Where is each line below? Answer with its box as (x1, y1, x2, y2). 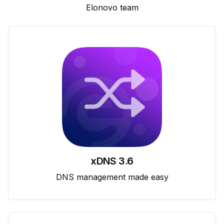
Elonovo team (85, 2, 138, 12)
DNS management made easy (55, 171, 168, 182)
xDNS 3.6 (90, 154, 133, 167)
